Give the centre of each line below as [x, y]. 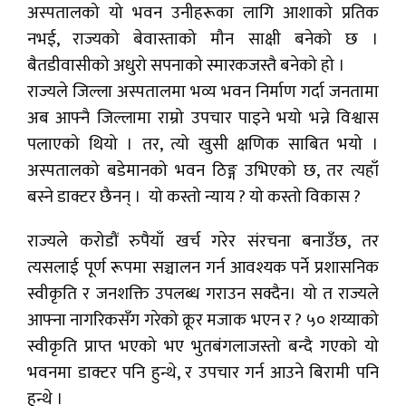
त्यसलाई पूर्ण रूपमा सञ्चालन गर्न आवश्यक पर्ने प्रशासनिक [203, 268]
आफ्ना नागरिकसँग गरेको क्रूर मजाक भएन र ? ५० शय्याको [203, 321]
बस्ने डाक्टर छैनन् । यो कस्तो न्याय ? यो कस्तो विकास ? [194, 198]
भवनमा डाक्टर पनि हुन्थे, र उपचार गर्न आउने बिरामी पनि [203, 373]
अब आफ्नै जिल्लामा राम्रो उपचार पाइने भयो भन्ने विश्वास [203, 119]
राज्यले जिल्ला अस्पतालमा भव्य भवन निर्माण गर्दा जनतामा [203, 92]
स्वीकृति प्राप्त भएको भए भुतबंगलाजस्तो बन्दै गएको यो [203, 347]
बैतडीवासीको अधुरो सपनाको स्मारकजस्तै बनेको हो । [188, 66]
